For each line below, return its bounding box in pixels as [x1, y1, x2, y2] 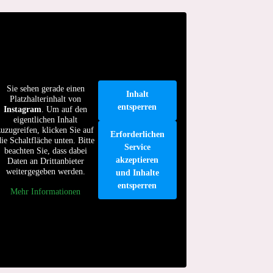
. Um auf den [41, 104, 88, 114]
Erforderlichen [110, 130, 165, 140]
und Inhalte [115, 168, 159, 178]
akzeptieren [116, 155, 159, 165]
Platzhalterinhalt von [10, 94, 82, 104]
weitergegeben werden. [5, 166, 85, 176]
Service [124, 143, 151, 152]
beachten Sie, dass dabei [4, 146, 87, 155]
